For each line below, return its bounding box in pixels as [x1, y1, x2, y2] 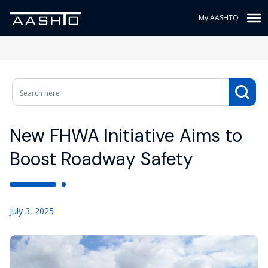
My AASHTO [199, 13, 239, 23]
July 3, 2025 [10, 205, 54, 217]
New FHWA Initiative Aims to [10, 124, 242, 147]
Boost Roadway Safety [10, 147, 193, 170]
